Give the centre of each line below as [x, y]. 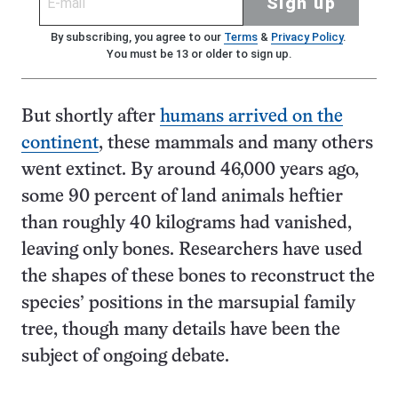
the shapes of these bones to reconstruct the [198, 276]
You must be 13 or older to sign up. [199, 53]
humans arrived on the [251, 116]
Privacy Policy [306, 36]
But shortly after [91, 116]
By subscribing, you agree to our [137, 36]
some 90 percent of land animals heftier [182, 196]
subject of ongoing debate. [125, 356]
